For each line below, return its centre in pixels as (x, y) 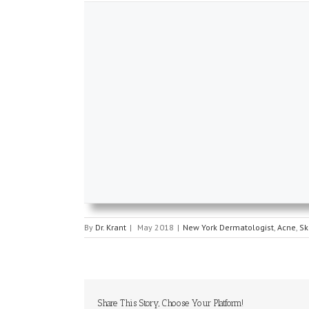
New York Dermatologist (228, 227)
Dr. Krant (111, 227)
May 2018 (156, 227)
